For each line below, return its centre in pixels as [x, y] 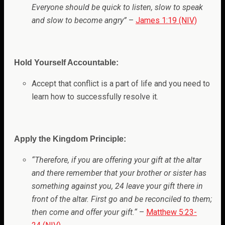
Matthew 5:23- [172, 212]
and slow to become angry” [79, 21]
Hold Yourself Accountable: [66, 63]
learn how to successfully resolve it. [95, 97]
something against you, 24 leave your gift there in [117, 186]
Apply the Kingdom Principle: [70, 139]
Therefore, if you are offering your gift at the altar [118, 160]
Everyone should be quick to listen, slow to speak [117, 8]
